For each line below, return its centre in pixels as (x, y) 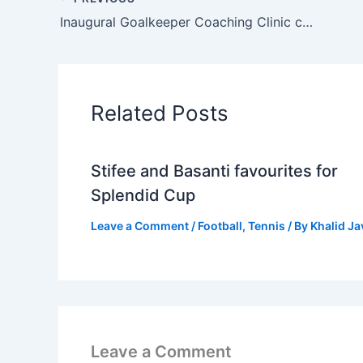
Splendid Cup (143, 195)
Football (220, 225)
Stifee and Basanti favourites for (214, 171)
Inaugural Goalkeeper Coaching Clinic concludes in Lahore (307, 21)
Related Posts (160, 113)
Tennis (267, 225)
